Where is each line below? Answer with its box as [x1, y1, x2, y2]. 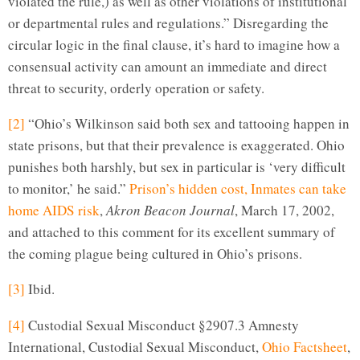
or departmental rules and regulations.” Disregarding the [8, 14, 329, 33]
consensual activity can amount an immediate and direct [8, 57, 327, 76]
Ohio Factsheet [262, 337, 347, 356]
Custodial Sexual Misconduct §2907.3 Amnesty [25, 315, 299, 334]
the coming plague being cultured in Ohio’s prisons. [8, 244, 302, 264]
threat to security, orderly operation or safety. [8, 79, 264, 98]
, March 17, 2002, [235, 201, 334, 220]
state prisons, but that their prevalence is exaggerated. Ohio [8, 136, 345, 155]
